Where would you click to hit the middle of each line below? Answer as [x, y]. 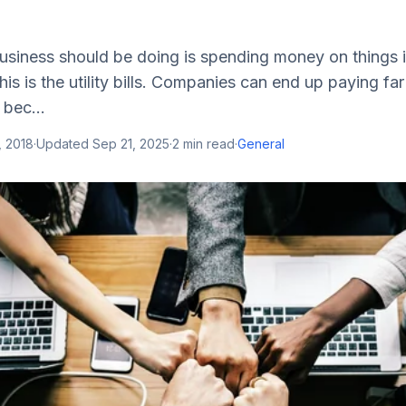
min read [207, 144]
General [261, 144]
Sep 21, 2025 [131, 144]
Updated [64, 144]
